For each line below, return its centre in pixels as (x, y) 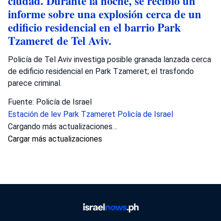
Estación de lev (36, 114)
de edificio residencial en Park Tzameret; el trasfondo (101, 71)
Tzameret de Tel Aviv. (60, 40)
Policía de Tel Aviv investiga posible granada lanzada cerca (110, 59)
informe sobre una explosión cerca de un (105, 14)
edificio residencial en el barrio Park (94, 27)
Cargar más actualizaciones (55, 139)
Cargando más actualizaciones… (63, 126)
